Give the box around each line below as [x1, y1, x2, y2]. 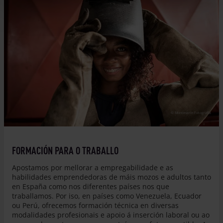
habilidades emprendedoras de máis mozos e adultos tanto [12, 172, 211, 182]
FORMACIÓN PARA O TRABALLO [12, 143, 118, 157]
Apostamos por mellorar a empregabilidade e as [12, 162, 173, 172]
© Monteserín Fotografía [171, 111, 211, 115]
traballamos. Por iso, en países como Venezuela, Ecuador [12, 191, 202, 201]
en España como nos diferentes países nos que [12, 181, 169, 191]
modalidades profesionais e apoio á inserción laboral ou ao [12, 210, 210, 220]
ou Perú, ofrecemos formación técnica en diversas [12, 200, 179, 210]
